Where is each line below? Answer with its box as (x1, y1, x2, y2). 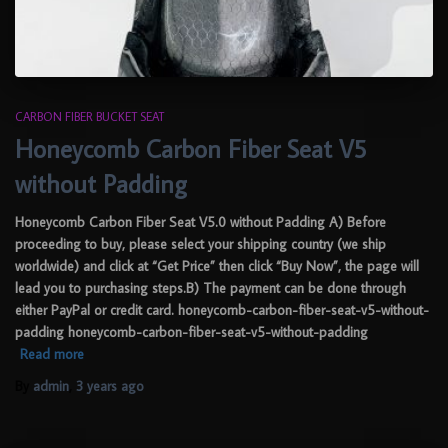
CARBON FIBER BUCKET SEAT (15, 108, 164, 124)
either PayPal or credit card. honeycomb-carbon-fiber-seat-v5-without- (15, 300, 429, 319)
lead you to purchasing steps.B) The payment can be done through (15, 278, 406, 297)
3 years (76, 376, 117, 395)
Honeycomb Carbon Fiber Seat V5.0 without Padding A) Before (15, 212, 386, 231)
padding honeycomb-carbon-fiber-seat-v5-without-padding (15, 322, 368, 341)
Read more (20, 344, 84, 363)
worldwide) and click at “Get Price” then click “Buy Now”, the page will (15, 256, 419, 275)
